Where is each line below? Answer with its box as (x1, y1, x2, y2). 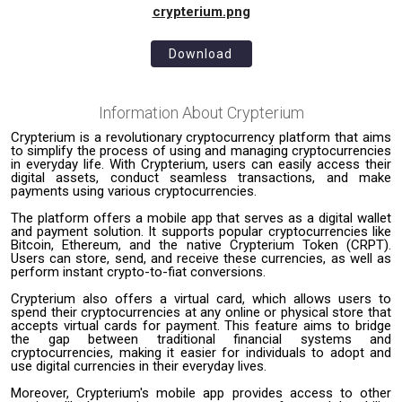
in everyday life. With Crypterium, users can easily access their (11, 155, 391, 172)
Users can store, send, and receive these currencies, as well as (11, 249, 391, 267)
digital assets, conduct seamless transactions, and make (11, 169, 391, 186)
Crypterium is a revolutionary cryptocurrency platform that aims (11, 128, 391, 145)
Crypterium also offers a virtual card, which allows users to (11, 290, 391, 307)
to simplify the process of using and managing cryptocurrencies (11, 142, 391, 159)
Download (168, 46, 232, 61)
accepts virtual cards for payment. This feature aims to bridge (11, 317, 391, 334)
